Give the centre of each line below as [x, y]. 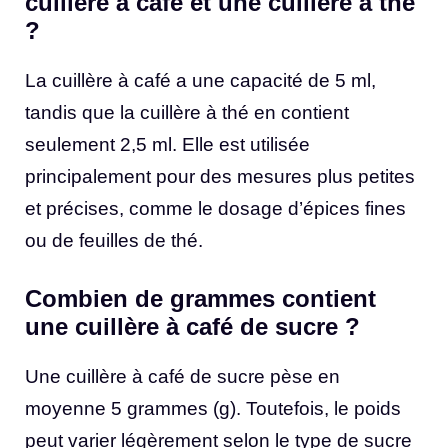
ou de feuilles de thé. [114, 240]
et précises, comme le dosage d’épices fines [215, 208]
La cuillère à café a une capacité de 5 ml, [200, 80]
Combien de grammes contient [200, 299]
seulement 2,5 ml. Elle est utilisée [167, 144]
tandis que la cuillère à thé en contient [187, 112]
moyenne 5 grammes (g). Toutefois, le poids [213, 409]
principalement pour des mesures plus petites [220, 176]
